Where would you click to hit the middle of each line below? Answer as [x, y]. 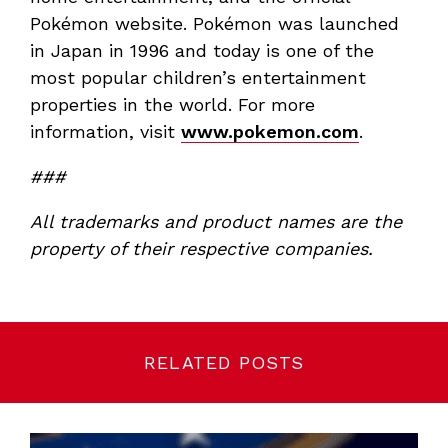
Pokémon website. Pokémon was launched [214, 24]
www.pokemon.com [270, 132]
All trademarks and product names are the [216, 222]
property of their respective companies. [201, 249]
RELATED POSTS [224, 363]
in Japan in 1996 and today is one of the [202, 51]
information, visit [105, 132]
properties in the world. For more [172, 105]
